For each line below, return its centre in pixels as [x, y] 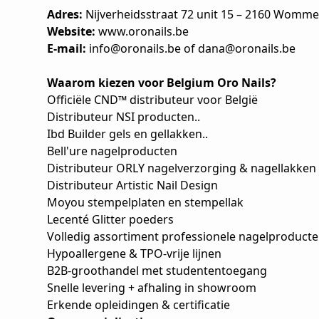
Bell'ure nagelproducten [112, 151]
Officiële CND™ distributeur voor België [152, 100]
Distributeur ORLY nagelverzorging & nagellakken [182, 168]
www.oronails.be [143, 31]
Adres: [66, 14]
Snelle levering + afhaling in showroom [152, 288]
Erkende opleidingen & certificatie [138, 305]
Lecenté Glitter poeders [110, 219]
